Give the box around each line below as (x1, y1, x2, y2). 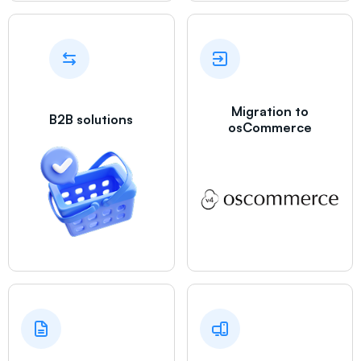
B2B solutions (49, 111, 134, 128)
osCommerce (227, 119, 312, 136)
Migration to (230, 103, 309, 120)
